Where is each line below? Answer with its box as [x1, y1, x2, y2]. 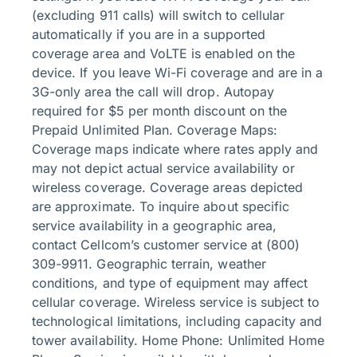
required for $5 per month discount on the [32, 103, 288, 120]
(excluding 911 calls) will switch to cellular [32, 7, 285, 24]
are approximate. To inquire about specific [32, 198, 290, 215]
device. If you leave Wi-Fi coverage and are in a [32, 65, 324, 81]
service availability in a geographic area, [32, 218, 277, 234]
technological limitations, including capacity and [32, 313, 323, 330]
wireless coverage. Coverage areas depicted [32, 179, 304, 196]
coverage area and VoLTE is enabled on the [32, 45, 296, 62]
